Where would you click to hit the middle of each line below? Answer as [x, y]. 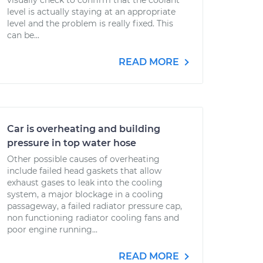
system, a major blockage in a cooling [85, 194]
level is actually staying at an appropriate [91, 12]
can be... [23, 35]
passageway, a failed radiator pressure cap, [95, 206]
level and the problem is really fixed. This [90, 23]
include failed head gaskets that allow [84, 171]
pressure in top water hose [72, 143]
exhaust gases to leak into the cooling [85, 183]
